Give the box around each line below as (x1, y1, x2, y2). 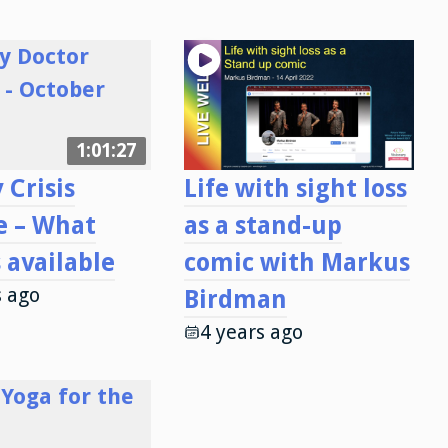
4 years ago (199, 320, 303, 344)
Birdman (183, 284, 287, 314)
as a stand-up (183, 210, 342, 240)
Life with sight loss (183, 173, 407, 203)
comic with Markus (183, 247, 410, 277)
